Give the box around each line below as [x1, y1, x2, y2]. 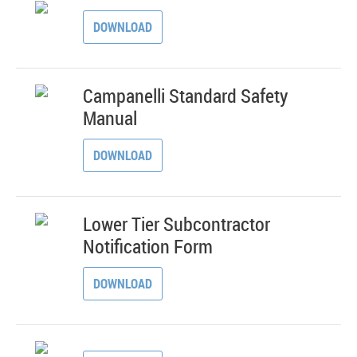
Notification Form [83, 233, 214, 259]
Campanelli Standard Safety [83, 83, 288, 108]
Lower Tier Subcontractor [83, 211, 271, 237]
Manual [83, 105, 138, 131]
